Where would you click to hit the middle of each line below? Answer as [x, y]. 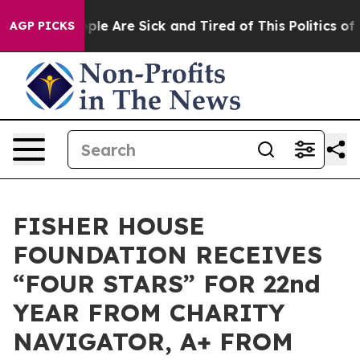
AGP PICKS [42, 26]
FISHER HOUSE [109, 226]
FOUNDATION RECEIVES [168, 255]
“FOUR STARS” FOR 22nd [167, 284]
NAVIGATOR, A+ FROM [153, 342]
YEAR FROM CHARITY [149, 313]
